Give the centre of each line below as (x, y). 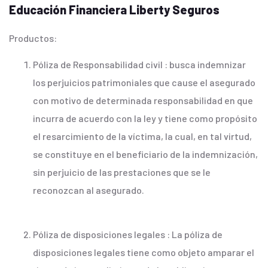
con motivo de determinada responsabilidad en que (143, 100)
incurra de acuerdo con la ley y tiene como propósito (145, 118)
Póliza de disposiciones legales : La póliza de (128, 234)
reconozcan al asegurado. (89, 190)
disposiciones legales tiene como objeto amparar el (144, 252)
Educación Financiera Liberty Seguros (114, 9)
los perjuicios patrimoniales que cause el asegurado (144, 83)
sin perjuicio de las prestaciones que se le (122, 172)
